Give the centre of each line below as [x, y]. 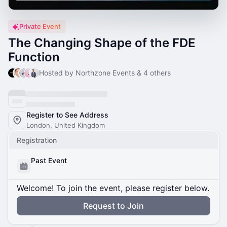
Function [34, 57]
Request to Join [113, 206]
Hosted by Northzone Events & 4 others [105, 73]
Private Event [40, 26]
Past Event [49, 160]
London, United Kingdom [66, 125]
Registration [37, 140]
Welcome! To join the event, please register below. [113, 188]
